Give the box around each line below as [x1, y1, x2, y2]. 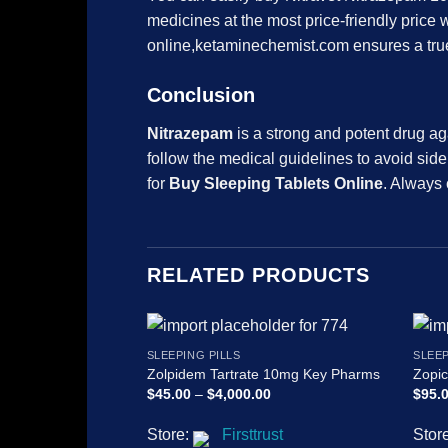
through [269, 427, 319, 444]
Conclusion [147, 84, 255, 107]
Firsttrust [221, 425, 283, 443]
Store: [146, 425, 193, 443]
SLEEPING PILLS [146, 349, 241, 362]
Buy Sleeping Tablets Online [169, 175, 383, 193]
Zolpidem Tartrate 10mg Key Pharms [146, 365, 380, 382]
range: [269, 399, 311, 416]
